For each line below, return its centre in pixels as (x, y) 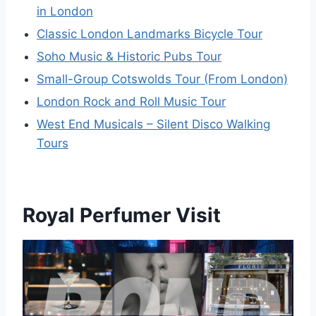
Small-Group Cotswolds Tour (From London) (162, 79)
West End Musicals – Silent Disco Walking (153, 124)
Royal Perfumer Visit (122, 215)
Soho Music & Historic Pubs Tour (129, 56)
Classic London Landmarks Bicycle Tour (150, 34)
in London (65, 11)
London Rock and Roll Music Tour (131, 101)
